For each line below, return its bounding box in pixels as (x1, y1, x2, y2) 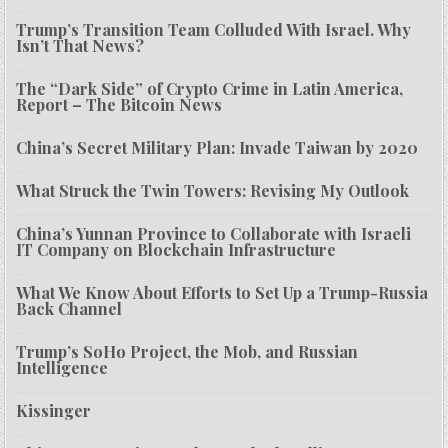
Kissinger (16, 400, 92, 422)
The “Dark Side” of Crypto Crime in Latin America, (16, 78, 404, 100)
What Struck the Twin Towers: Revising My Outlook (16, 180, 410, 202)
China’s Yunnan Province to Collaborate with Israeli (16, 223, 412, 245)
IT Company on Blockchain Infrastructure (16, 239, 337, 261)
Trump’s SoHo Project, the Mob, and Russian (16, 341, 359, 363)
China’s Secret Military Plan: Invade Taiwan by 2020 (16, 137, 419, 159)
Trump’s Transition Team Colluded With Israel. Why (16, 19, 412, 41)
